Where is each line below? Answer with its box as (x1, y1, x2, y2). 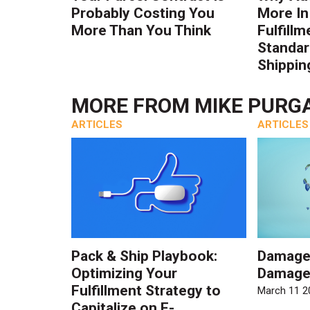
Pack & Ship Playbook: (71, 248, 218, 265)
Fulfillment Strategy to (71, 282, 221, 300)
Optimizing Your (71, 265, 178, 282)
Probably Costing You (71, 4, 215, 21)
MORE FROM (71, 93, 195, 118)
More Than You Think (71, 21, 212, 39)
